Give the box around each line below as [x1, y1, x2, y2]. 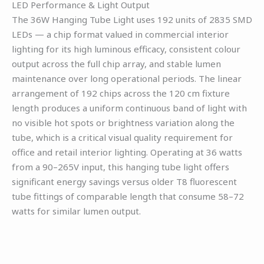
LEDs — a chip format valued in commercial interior [12, 28, 229, 40]
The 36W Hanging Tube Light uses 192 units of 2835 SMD [12, 13, 252, 25]
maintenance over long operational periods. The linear [12, 72, 242, 84]
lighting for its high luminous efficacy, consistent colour [12, 42, 240, 55]
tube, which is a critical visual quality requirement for [12, 131, 233, 143]
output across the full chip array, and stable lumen [12, 57, 221, 70]
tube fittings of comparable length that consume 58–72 [12, 190, 244, 202]
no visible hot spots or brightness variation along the [12, 116, 235, 128]
